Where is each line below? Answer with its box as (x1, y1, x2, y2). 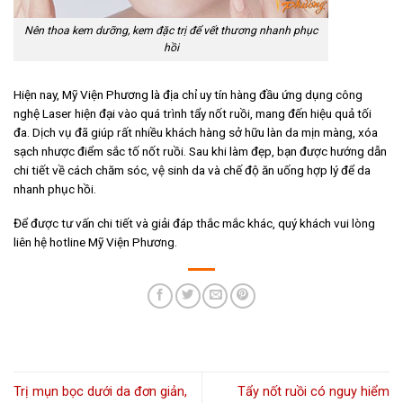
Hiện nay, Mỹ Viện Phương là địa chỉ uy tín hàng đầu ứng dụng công (13, 86, 363, 102)
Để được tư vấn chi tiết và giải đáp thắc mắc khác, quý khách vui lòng (13, 216, 375, 231)
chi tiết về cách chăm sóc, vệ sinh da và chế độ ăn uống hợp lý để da (13, 162, 371, 177)
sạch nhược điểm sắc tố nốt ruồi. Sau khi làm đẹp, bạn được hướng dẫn (13, 143, 387, 158)
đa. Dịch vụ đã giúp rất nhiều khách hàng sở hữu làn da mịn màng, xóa (13, 124, 378, 139)
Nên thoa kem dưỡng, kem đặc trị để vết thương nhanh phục (24, 23, 318, 37)
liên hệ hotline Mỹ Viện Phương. (13, 235, 177, 250)
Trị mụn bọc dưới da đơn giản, (13, 383, 187, 400)
